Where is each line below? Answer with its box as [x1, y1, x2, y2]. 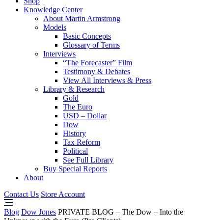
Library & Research [43, 85, 105, 93]
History [63, 129, 86, 137]
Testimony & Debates [63, 67, 130, 76]
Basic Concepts [63, 32, 111, 40]
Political [63, 147, 88, 155]
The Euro [63, 103, 92, 111]
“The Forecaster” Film [63, 58, 132, 67]
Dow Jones [21, 208, 56, 216]
